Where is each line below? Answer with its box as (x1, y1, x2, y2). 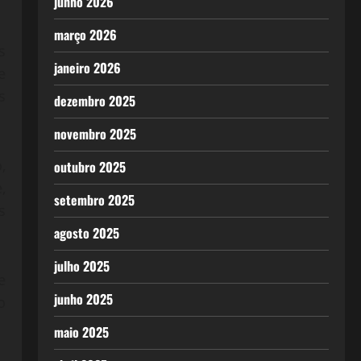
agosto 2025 (53, 223, 119, 243)
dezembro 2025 (53, 91, 135, 110)
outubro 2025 (53, 157, 126, 176)
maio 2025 (53, 322, 109, 342)
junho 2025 (53, 289, 113, 309)
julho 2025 (53, 256, 110, 276)
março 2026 (53, 25, 117, 44)
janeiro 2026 (53, 58, 121, 77)
